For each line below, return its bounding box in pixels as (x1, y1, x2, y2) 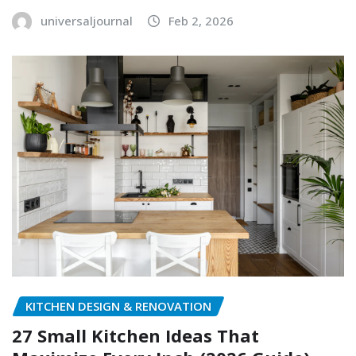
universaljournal (41, 12, 133, 29)
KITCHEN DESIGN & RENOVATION (25, 298, 211, 315)
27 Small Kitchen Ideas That (12, 323, 259, 347)
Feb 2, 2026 (168, 12, 234, 29)
